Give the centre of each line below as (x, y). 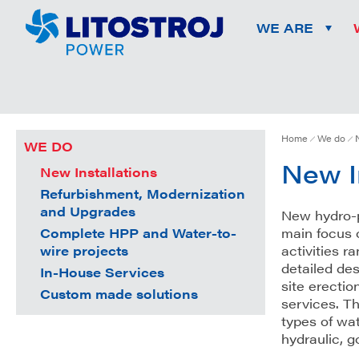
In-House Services (102, 272)
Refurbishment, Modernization (143, 194)
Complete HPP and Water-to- (138, 233)
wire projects (84, 250)
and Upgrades (88, 211)
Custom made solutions (119, 294)
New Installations (99, 172)
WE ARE (285, 28)
